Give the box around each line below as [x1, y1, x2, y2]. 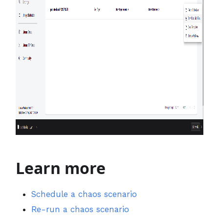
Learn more [16, 157, 106, 179]
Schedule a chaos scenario [31, 189, 137, 199]
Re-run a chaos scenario [31, 204, 129, 215]
